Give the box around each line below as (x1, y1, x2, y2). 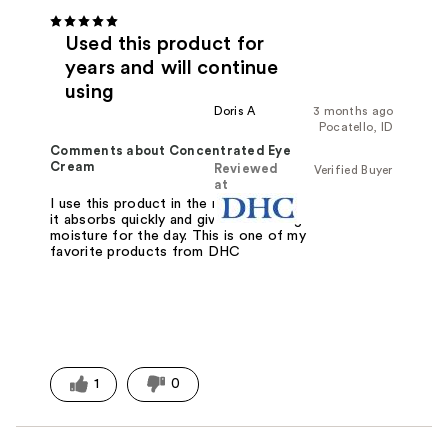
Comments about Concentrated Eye (50, 144, 291, 157)
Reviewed (213, 162, 279, 175)
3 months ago (312, 104, 394, 117)
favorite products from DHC (50, 244, 241, 259)
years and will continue (65, 57, 279, 78)
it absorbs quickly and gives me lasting (50, 212, 302, 227)
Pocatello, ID (318, 120, 394, 133)
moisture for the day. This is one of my (50, 228, 306, 243)
